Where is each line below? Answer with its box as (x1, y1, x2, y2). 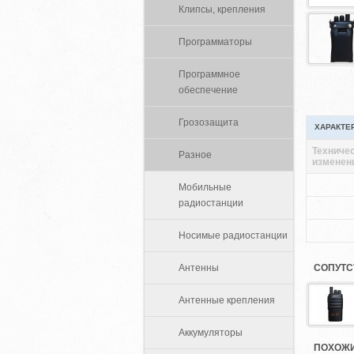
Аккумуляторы (179, 327, 243, 338)
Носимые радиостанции (179, 230, 288, 241)
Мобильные (179, 182, 232, 193)
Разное (179, 149, 212, 160)
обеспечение (179, 85, 238, 96)
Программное (179, 69, 240, 80)
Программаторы (179, 36, 252, 47)
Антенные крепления (179, 295, 275, 306)
